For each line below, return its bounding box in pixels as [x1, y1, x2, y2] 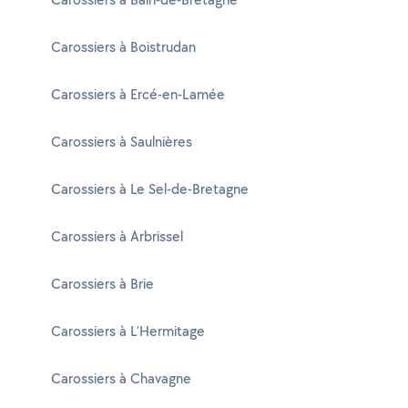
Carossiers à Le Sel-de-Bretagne [51, 179, 249, 199]
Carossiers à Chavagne [51, 369, 191, 388]
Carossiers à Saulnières [51, 132, 192, 151]
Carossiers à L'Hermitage [51, 321, 205, 341]
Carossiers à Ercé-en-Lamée [51, 85, 225, 104]
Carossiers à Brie [51, 274, 154, 293]
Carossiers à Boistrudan [51, 37, 196, 56]
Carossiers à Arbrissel [51, 227, 183, 246]
